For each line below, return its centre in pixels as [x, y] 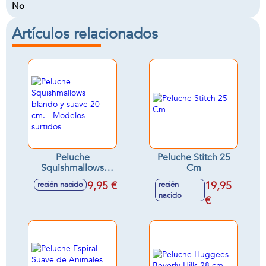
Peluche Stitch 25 [194, 157]
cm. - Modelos [51, 189]
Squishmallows [72, 168]
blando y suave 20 [72, 179]
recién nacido [60, 185]
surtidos [72, 200]
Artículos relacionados [85, 34]
